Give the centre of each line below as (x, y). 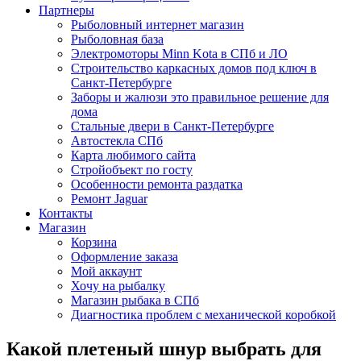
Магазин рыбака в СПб (135, 300)
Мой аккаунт (106, 271)
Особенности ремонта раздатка (157, 184)
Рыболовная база (117, 39)
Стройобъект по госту (132, 170)
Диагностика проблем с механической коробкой (203, 315)
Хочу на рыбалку (118, 286)
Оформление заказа (124, 257)
